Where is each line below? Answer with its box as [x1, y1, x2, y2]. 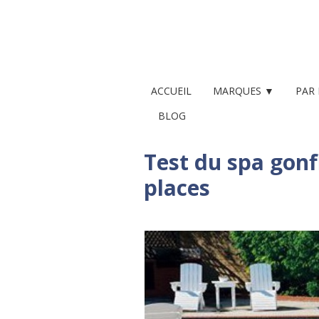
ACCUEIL [151, 84, 192, 98]
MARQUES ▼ [213, 84, 274, 98]
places [144, 173, 210, 202]
